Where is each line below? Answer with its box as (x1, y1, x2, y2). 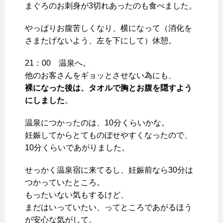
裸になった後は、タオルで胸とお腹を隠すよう (25, 84, 192, 92)
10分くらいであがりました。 (25, 143, 129, 152)
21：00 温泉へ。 (25, 59, 91, 67)
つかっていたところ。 (25, 178, 105, 187)
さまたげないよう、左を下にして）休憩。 (25, 36, 176, 45)
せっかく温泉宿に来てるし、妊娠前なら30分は (25, 166, 193, 174)
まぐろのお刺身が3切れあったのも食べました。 (25, 1, 197, 10)
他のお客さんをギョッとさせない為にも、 (25, 71, 176, 80)
